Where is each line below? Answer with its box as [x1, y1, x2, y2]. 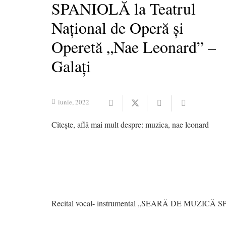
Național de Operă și [51, 16, 184, 38]
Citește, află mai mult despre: [51, 119, 145, 130]
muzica [145, 119, 168, 130]
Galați [51, 54, 91, 77]
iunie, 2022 [58, 97, 90, 106]
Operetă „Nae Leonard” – [51, 35, 216, 58]
